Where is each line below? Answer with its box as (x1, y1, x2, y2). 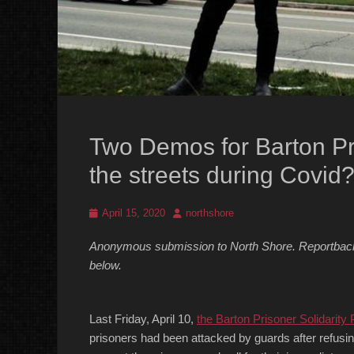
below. (89, 258, 122, 272)
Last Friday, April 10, (89, 312, 197, 326)
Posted (88, 206, 121, 218)
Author (172, 206, 202, 218)
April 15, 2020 (102, 207, 165, 219)
